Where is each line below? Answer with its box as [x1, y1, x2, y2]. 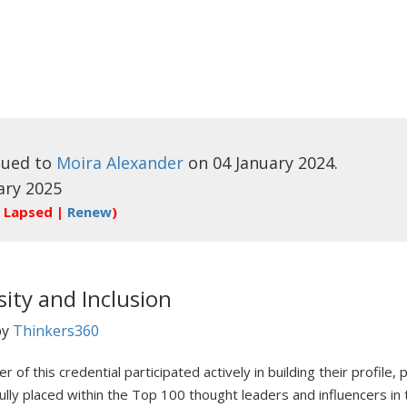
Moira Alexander [56, 152, 184, 174]
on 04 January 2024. [184, 152, 338, 174]
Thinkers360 [13, 321, 99, 341]
